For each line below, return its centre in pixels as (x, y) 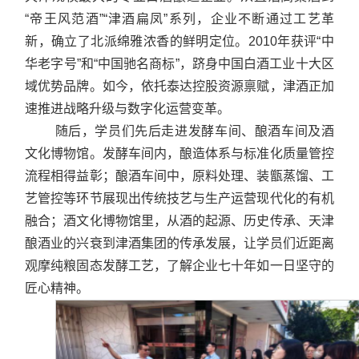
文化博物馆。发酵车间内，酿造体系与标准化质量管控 (179, 153)
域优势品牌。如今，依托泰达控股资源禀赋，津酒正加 (179, 86)
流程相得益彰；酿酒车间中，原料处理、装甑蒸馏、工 (179, 175)
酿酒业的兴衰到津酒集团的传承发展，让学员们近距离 (179, 243)
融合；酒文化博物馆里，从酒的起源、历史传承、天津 (179, 220)
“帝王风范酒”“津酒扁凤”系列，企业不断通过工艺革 (179, 18)
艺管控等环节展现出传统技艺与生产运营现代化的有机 (179, 198)
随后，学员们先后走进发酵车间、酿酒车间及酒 (194, 131)
